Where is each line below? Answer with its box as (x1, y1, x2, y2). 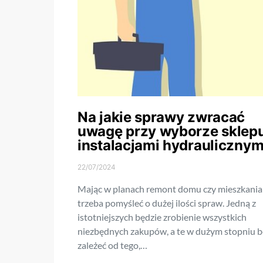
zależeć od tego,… (77, 240, 147, 251)
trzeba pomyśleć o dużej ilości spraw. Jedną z (77, 197, 256, 209)
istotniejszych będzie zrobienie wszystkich (77, 211, 247, 223)
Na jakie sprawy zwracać (77, 109, 245, 126)
